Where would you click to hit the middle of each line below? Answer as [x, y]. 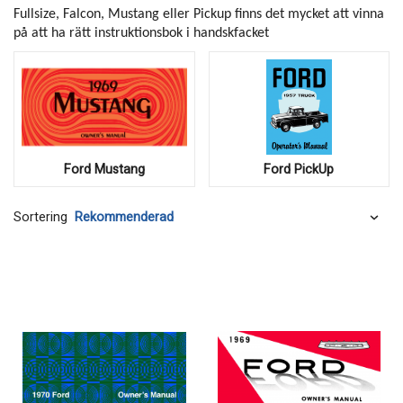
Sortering [40, 217]
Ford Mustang [104, 170]
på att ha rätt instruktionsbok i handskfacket [141, 33]
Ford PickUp [299, 170]
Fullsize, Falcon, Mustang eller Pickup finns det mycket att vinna [199, 14]
